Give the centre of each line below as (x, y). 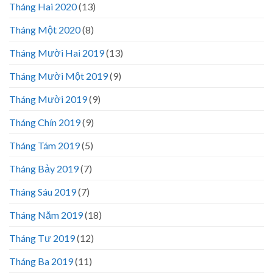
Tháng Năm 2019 (46, 214)
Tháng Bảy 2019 (44, 168)
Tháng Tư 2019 (42, 238)
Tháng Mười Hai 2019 (57, 52)
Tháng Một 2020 (45, 29)
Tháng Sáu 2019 (43, 191)
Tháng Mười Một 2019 (58, 76)
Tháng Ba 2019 (41, 261)
